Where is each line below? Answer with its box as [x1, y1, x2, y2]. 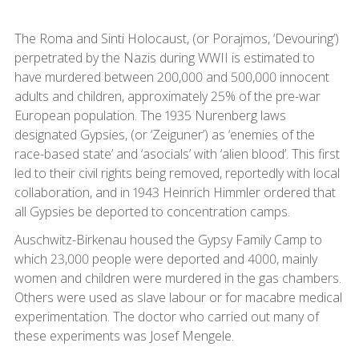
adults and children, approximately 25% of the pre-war [14, 87, 321, 105]
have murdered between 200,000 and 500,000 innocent [14, 67, 329, 86]
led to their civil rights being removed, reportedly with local [14, 163, 340, 182]
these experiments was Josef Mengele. [14, 326, 234, 345]
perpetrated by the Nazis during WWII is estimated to [14, 48, 315, 67]
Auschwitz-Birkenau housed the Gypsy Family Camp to [14, 230, 322, 248]
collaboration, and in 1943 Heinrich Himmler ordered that [14, 183, 336, 201]
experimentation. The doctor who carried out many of [14, 307, 319, 325]
